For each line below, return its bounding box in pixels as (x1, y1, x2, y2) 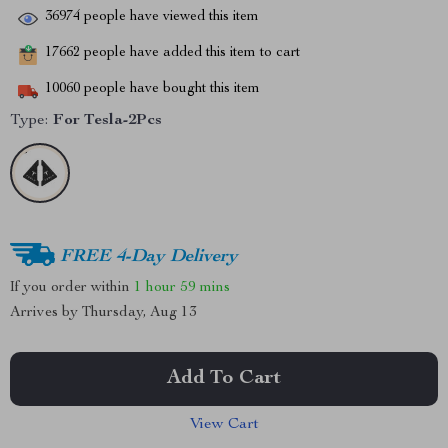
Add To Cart (167, 369, 281, 389)
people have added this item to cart (80, 46, 300, 61)
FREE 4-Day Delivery (60, 247, 238, 266)
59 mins (180, 279, 230, 295)
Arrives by (10, 305, 82, 320)
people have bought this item (80, 82, 260, 97)
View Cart (189, 417, 259, 433)
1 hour (134, 279, 176, 295)
